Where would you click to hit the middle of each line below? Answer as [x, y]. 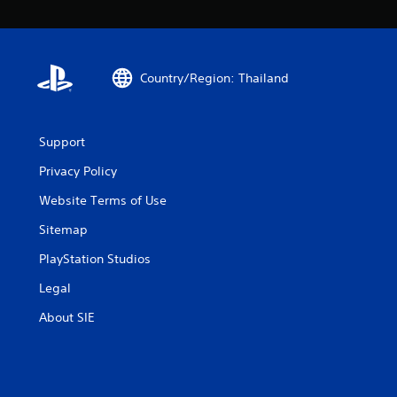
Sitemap [63, 230]
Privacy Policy [78, 171]
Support [62, 142]
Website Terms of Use [103, 200]
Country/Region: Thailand [214, 78]
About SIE [67, 317]
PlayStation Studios [95, 259]
